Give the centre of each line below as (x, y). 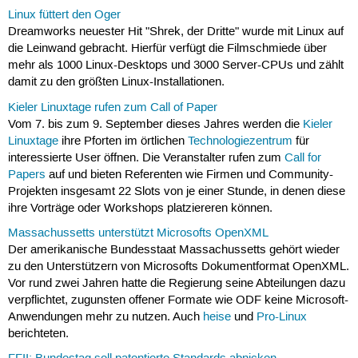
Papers (26, 175)
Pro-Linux (281, 317)
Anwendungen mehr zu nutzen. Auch (105, 317)
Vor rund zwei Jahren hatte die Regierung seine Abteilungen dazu (176, 283)
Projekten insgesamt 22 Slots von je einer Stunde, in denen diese (176, 191)
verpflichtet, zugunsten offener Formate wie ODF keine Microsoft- (178, 300)
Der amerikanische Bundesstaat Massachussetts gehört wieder (173, 250)
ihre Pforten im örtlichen (123, 141)
